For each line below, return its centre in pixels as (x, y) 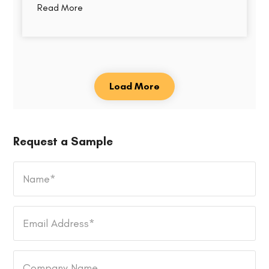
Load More (134, 86)
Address (35, 227)
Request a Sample (63, 142)
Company (38, 257)
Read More (60, 8)
